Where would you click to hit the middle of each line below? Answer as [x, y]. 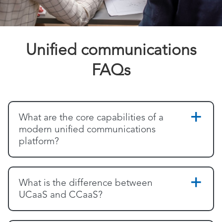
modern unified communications [87, 130]
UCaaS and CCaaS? [61, 195]
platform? [39, 142]
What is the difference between [86, 183]
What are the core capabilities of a [91, 118]
